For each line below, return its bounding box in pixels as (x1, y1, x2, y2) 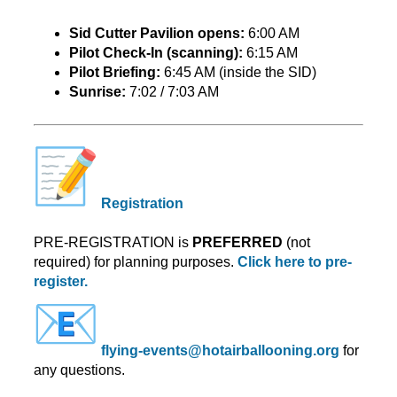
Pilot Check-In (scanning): (69, 45, 243, 61)
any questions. (34, 362, 125, 378)
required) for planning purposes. (34, 253, 237, 269)
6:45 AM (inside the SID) (160, 65, 316, 81)
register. (34, 273, 88, 289)
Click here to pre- (237, 253, 352, 269)
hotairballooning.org (202, 342, 339, 358)
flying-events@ (101, 342, 202, 358)
